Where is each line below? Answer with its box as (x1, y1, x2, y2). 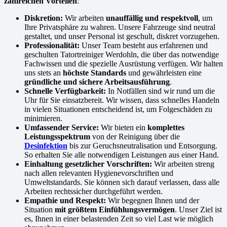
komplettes (147, 123, 184, 132)
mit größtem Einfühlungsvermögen (55, 205, 175, 214)
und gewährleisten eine (126, 68, 202, 78)
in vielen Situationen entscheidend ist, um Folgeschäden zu (24, 105, 212, 114)
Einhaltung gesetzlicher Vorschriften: (24, 160, 152, 169)
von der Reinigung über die (90, 132, 180, 141)
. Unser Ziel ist (175, 205, 222, 214)
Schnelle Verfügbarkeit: (24, 87, 106, 96)
